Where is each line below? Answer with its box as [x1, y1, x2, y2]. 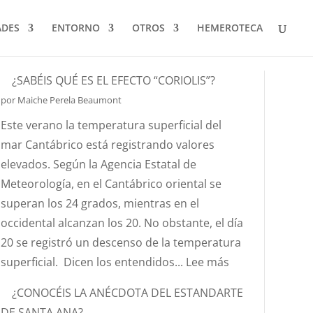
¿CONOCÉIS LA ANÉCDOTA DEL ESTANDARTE [12, 285, 244, 300]
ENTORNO [52, 21, 100, 34]
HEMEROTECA [197, 21, 263, 34]
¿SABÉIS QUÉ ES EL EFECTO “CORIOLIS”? [12, 73, 216, 88]
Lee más [186, 254, 230, 270]
